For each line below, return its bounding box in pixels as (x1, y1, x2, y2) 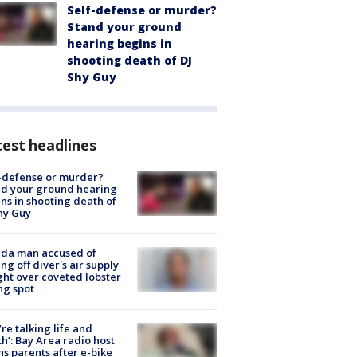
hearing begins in (67, 35, 172, 51)
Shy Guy (67, 69, 116, 84)
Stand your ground (67, 18, 182, 34)
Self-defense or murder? (67, 2, 217, 18)
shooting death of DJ (67, 52, 192, 68)
